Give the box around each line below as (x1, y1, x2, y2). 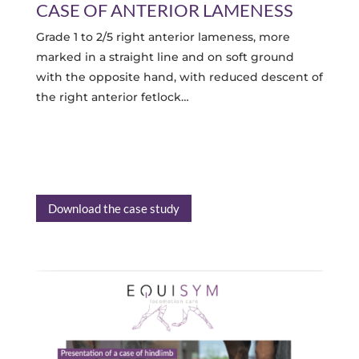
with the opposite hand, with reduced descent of (35, 70, 323, 85)
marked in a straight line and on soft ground (35, 50, 294, 65)
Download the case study (47, 200, 179, 216)
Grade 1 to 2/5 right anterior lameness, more (35, 30, 290, 45)
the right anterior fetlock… (35, 90, 189, 105)
